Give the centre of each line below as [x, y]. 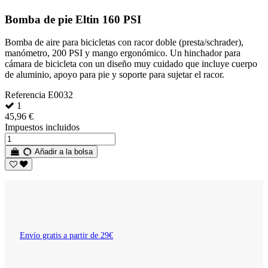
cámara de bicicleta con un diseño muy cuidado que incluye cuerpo [131, 64]
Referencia [26, 95]
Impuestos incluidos [42, 127]
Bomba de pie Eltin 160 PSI [73, 19]
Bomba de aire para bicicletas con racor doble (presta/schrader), [124, 42]
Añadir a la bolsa [63, 152]
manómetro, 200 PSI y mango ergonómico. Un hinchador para [123, 53]
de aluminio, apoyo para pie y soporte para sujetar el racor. [115, 75]
